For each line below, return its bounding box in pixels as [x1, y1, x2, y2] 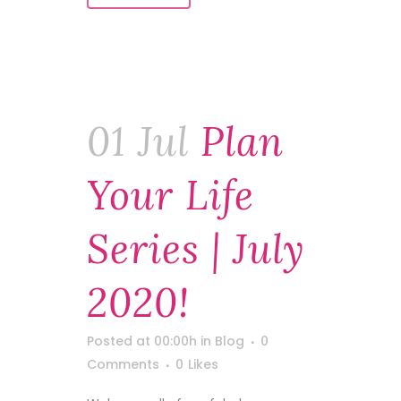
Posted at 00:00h [87, 332, 197, 350]
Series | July [87, 224, 305, 274]
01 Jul [87, 116, 189, 166]
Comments [87, 355, 159, 373]
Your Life [87, 170, 254, 220]
